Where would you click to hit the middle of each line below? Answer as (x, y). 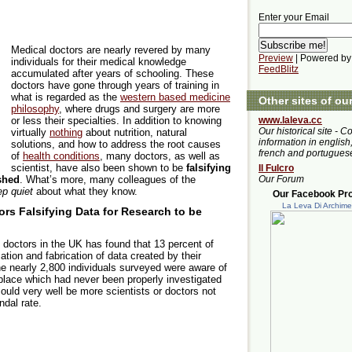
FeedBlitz (279, 70)
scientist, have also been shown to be (99, 167)
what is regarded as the (66, 97)
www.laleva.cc (290, 121)
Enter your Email (294, 18)
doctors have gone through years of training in (115, 85)
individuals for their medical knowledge (99, 61)
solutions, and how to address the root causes (116, 144)
